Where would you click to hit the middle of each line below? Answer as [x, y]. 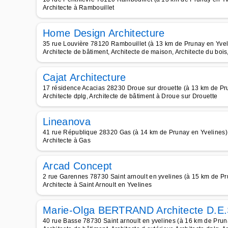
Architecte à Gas [67, 140]
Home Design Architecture [104, 33]
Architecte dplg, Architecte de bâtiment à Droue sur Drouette [130, 96]
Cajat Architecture [84, 77]
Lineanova [67, 122]
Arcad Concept [78, 166]
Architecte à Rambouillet [79, 8]
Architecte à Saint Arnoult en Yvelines [97, 185]
